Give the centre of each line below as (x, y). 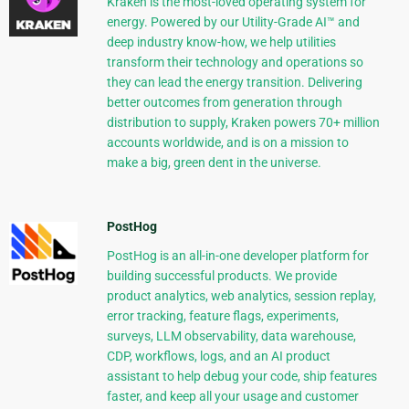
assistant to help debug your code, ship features (241, 377)
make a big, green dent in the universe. (214, 163)
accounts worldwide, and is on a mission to (227, 143)
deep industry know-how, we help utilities (221, 42)
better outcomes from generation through (224, 103)
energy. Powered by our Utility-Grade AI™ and (233, 22)
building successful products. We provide (221, 276)
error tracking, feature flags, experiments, (222, 316)
